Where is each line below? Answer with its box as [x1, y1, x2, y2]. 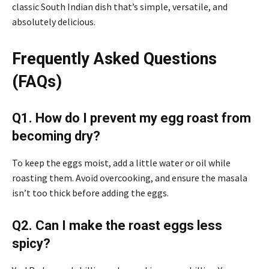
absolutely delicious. [12, 15, 95, 28]
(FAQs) [12, 71, 62, 91]
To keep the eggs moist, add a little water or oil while [12, 156, 231, 169]
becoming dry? [12, 128, 100, 144]
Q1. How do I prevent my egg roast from [12, 110, 251, 125]
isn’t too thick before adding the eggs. [12, 186, 169, 199]
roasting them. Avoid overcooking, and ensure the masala [12, 171, 247, 184]
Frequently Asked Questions [12, 49, 217, 68]
